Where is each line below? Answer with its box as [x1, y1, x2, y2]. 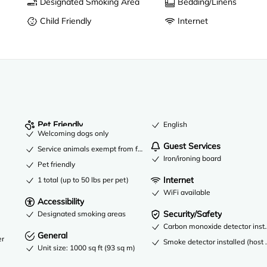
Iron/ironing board [163, 153, 222, 163]
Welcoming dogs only [38, 129, 109, 138]
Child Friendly [40, 15, 92, 26]
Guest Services [163, 140, 221, 151]
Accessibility [38, 196, 85, 207]
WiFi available [163, 187, 211, 197]
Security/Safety [163, 208, 222, 219]
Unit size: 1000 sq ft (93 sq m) [38, 243, 136, 253]
